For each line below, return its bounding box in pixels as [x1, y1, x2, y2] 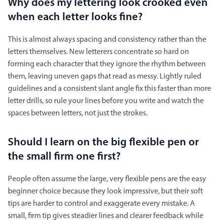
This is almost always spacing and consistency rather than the [8, 35, 206, 44]
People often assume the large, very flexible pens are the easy [8, 175, 206, 183]
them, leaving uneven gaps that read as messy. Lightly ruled [8, 72, 201, 81]
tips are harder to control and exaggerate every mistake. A [8, 199, 195, 208]
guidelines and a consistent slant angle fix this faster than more [8, 84, 211, 93]
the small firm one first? [8, 151, 121, 163]
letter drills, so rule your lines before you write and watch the [8, 97, 204, 105]
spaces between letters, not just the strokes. [8, 109, 147, 117]
